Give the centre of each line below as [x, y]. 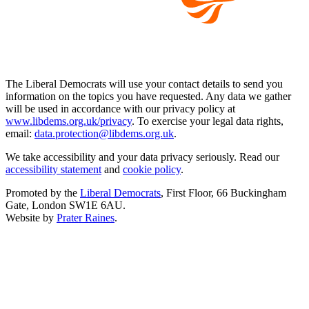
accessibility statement [53, 170]
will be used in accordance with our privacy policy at [120, 109]
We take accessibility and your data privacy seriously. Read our [142, 157]
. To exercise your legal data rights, [208, 121]
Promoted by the [43, 193]
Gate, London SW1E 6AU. [66, 206]
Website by [31, 218]
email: [20, 134]
